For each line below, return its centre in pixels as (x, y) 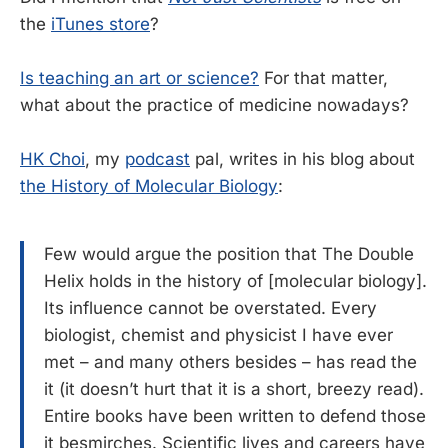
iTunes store (100, 23)
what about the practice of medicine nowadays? (214, 104)
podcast (157, 159)
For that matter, (323, 77)
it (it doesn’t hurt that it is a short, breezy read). (234, 388)
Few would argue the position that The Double (229, 253)
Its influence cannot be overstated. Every (210, 307)
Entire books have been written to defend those (235, 415)
